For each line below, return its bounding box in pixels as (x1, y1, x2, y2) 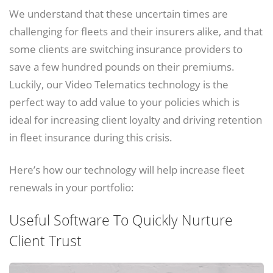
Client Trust (9, 232, 82, 251)
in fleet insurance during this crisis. (9, 129, 172, 144)
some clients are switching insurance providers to (9, 41, 243, 56)
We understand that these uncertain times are (9, 5, 228, 21)
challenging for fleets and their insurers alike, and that (9, 23, 263, 38)
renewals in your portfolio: (9, 179, 134, 194)
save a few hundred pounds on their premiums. (9, 58, 235, 74)
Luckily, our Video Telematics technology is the (9, 76, 229, 91)
